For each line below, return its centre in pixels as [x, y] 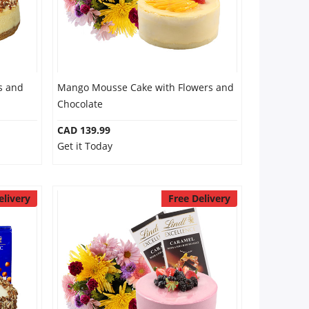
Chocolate [80, 104]
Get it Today [84, 146]
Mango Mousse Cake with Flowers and [145, 87]
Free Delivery [199, 198]
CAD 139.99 [83, 130]
